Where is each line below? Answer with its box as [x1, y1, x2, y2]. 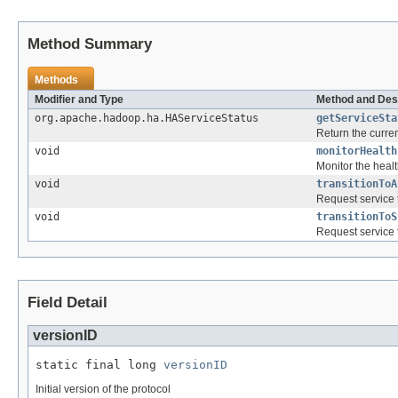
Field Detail [28, 293, 107, 311]
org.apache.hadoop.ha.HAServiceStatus [35, 111, 259, 124]
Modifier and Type [35, 92, 123, 106]
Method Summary [28, 35, 152, 52]
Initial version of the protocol [36, 382, 171, 395]
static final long [36, 357, 163, 371]
